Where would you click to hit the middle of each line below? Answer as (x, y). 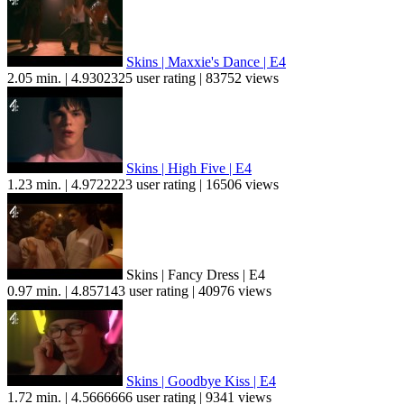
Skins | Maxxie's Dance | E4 (206, 62)
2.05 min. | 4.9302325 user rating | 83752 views (143, 78)
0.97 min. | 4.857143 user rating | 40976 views (139, 291)
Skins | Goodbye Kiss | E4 (201, 381)
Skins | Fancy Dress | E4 (194, 275)
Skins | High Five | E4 (189, 169)
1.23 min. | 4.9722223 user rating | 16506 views (143, 185)
